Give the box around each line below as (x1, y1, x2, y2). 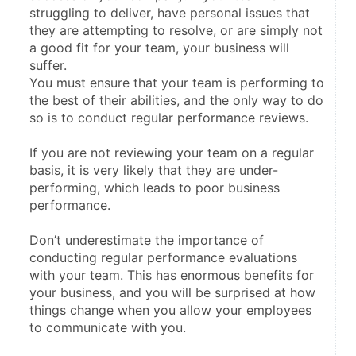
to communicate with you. (29, 319, 186, 336)
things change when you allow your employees (29, 302, 311, 319)
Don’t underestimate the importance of (29, 232, 264, 249)
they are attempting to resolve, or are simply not (29, 22, 323, 39)
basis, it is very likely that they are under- (29, 162, 278, 179)
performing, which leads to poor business (29, 180, 280, 196)
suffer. (29, 57, 67, 74)
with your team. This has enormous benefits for (29, 267, 314, 284)
